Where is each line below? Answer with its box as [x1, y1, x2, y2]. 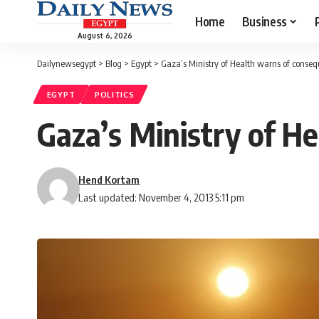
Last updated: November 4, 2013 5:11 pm [78, 191, 245, 204]
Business [241, 13, 287, 29]
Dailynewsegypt [37, 58, 96, 69]
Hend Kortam [78, 173, 140, 187]
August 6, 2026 [77, 31, 132, 40]
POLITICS [94, 89, 135, 100]
